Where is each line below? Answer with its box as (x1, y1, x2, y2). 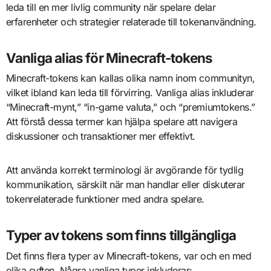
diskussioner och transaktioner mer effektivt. (5, 130, 195, 143)
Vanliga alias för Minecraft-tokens (5, 49, 213, 66)
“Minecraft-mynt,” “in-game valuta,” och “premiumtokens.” (5, 101, 255, 114)
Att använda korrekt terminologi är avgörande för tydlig (5, 164, 244, 177)
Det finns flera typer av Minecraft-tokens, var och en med (5, 249, 252, 262)
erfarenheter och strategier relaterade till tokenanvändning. (5, 15, 256, 28)
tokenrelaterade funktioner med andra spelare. (5, 193, 204, 206)
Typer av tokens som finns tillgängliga (5, 227, 236, 244)
